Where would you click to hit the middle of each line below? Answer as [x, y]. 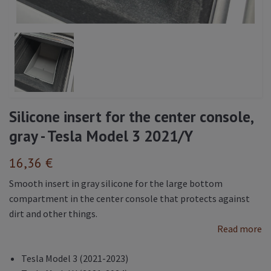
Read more [240, 228]
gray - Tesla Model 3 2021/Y [101, 135]
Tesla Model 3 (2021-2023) [75, 258]
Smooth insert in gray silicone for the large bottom [116, 183]
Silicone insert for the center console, [131, 116]
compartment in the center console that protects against [129, 198]
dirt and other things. [53, 213]
